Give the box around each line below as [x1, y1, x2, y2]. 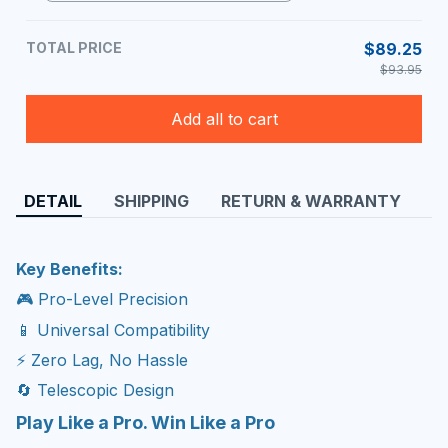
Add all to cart [170, 108, 278, 129]
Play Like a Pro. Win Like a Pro [16, 411, 275, 433]
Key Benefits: [16, 258, 123, 279]
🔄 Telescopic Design [16, 380, 174, 401]
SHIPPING [114, 191, 189, 212]
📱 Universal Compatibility [16, 319, 210, 340]
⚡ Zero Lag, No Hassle [16, 350, 188, 371]
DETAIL [24, 191, 82, 212]
